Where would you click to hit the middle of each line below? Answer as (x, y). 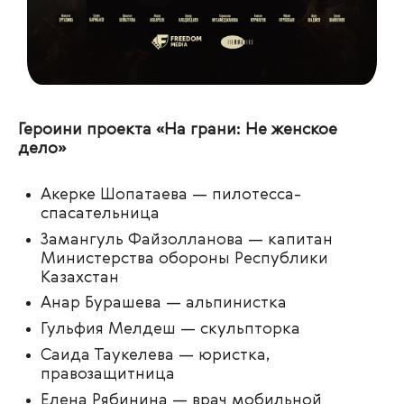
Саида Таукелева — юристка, (156, 355)
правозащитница (108, 374)
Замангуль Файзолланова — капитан (187, 239)
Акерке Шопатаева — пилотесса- (171, 195)
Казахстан (80, 277)
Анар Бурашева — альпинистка (164, 303)
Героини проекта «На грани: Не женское (178, 130)
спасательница (100, 214)
